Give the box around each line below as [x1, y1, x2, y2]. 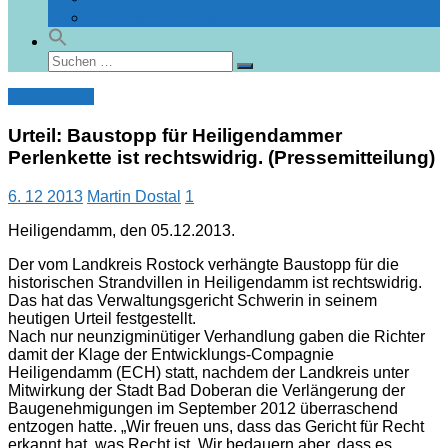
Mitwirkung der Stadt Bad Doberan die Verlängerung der [8, 381, 405, 399]
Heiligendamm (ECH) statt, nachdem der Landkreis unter [8, 363, 409, 381]
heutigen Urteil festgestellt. [8, 309, 196, 327]
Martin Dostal [87, 187, 181, 205]
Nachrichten [8, 88, 94, 106]
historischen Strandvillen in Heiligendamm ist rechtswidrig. [8, 273, 422, 291]
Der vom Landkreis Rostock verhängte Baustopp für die [8, 255, 399, 273]
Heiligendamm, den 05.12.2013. [8, 221, 235, 239]
